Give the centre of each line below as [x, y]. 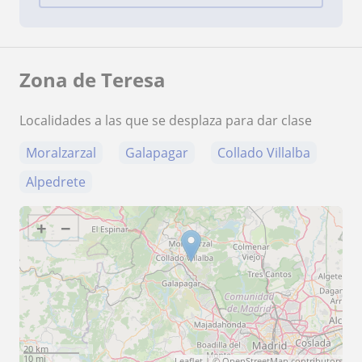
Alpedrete [56, 181]
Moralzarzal [61, 152]
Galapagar [157, 152]
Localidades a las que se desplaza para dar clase [166, 120]
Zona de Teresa [93, 79]
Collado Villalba [264, 152]
